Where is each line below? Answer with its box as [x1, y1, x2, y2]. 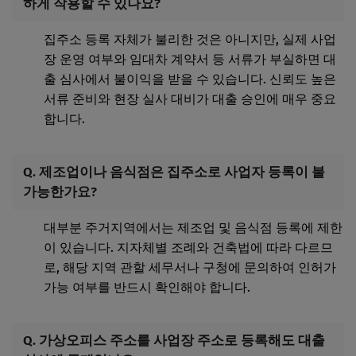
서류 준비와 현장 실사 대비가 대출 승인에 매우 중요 [44, 91, 336, 106]
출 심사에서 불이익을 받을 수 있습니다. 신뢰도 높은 [44, 71, 336, 87]
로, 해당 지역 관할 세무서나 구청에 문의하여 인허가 [44, 259, 336, 275]
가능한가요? [23, 183, 97, 199]
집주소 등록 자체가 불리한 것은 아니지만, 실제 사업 [44, 31, 336, 47]
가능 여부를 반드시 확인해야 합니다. [44, 279, 250, 295]
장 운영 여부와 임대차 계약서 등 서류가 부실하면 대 [44, 51, 336, 67]
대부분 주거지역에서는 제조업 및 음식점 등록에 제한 [44, 219, 342, 235]
